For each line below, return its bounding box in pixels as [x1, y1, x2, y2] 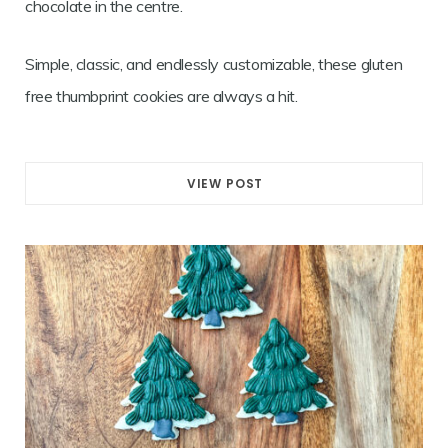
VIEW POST [186, 175, 264, 193]
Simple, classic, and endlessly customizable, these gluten [25, 54, 403, 75]
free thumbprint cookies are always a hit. [25, 86, 298, 107]
